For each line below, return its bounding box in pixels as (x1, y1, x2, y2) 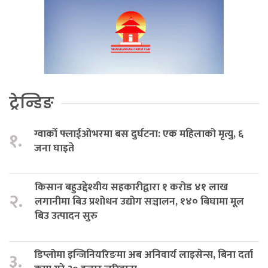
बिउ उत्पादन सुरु (35, 207, 98, 225)
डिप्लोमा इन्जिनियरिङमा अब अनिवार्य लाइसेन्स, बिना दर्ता (34, 246, 253, 264)
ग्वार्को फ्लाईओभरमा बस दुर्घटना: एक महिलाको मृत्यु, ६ (34, 125, 243, 143)
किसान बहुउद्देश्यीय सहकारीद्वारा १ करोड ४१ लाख (35, 178, 228, 196)
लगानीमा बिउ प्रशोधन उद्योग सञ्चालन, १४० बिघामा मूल (35, 193, 244, 211)
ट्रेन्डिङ (9, 92, 54, 114)
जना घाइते (34, 139, 74, 157)
